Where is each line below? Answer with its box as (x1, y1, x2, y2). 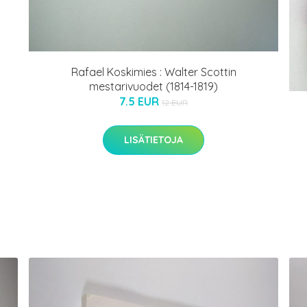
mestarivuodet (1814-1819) (89, 79, 218, 94)
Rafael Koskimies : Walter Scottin (71, 65, 236, 79)
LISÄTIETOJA (124, 134, 183, 147)
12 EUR (162, 97, 188, 108)
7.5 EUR (119, 95, 162, 109)
